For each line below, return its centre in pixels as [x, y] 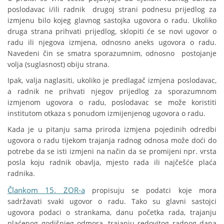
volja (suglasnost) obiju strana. [58, 64]
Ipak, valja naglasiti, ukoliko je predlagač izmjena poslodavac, [112, 80]
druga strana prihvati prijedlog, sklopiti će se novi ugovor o [112, 31]
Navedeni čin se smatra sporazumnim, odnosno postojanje [112, 53]
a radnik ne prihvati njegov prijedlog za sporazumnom [112, 91]
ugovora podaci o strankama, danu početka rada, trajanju [112, 212]
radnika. [21, 173]
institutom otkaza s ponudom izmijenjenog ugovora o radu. [106, 113]
